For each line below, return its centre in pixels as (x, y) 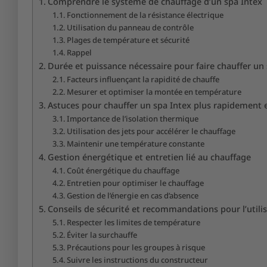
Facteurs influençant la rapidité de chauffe (143, 79)
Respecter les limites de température (134, 222)
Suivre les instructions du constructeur (138, 260)
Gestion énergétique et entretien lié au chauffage (149, 157)
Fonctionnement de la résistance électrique (145, 15)
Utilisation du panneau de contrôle (131, 27)
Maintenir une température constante (136, 143)
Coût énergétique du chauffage (123, 170)
